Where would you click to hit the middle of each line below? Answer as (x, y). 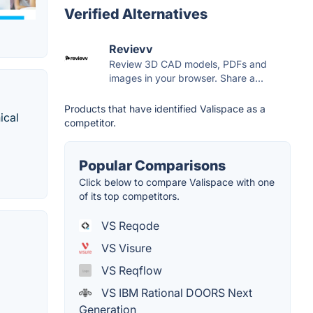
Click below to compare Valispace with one (177, 182)
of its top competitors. (129, 196)
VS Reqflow (130, 270)
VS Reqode (129, 225)
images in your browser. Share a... (186, 78)
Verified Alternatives (136, 14)
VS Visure (125, 248)
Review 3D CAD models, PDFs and (188, 64)
